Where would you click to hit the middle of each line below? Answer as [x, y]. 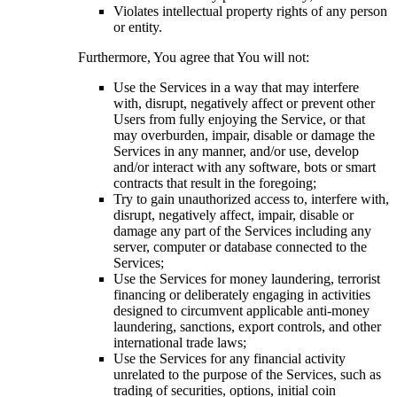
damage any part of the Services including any [242, 230]
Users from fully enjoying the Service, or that [239, 119]
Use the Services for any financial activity [230, 358]
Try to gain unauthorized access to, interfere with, [251, 198]
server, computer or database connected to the [240, 246]
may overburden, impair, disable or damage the [244, 135]
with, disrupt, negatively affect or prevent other [244, 103]
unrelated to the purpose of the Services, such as [247, 374]
